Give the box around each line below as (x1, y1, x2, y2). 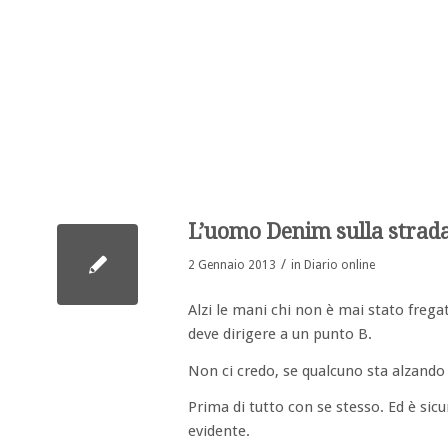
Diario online (304, 258, 375, 272)
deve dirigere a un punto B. (188, 324, 372, 343)
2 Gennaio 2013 (188, 258, 276, 272)
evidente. (188, 422, 250, 441)
